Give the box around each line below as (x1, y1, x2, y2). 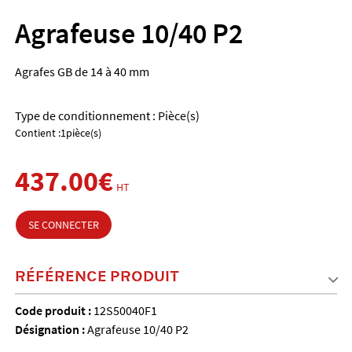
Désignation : (14, 321, 87, 338)
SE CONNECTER (27, 218, 99, 233)
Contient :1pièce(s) (14, 126, 101, 141)
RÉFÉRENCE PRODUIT (14, 266, 179, 286)
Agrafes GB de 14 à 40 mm (14, 64, 149, 80)
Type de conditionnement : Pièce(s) (14, 108, 200, 124)
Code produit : (14, 302, 93, 319)
